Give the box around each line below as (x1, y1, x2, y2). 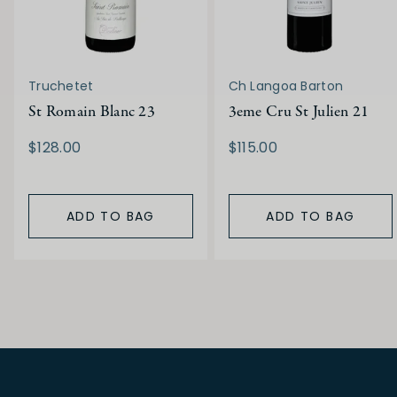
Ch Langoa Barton (228, 76, 344, 95)
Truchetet (28, 76, 94, 95)
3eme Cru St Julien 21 (228, 100, 370, 123)
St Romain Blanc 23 (28, 100, 156, 123)
